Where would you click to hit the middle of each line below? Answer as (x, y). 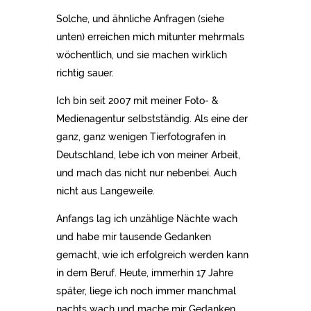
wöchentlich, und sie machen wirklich (141, 54)
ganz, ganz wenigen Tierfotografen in (141, 136)
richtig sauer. (85, 73)
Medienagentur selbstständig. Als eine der (152, 118)
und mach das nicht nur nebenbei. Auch (146, 173)
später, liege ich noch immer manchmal (146, 291)
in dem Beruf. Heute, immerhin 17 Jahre (144, 272)
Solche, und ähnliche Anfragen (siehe (140, 18)
